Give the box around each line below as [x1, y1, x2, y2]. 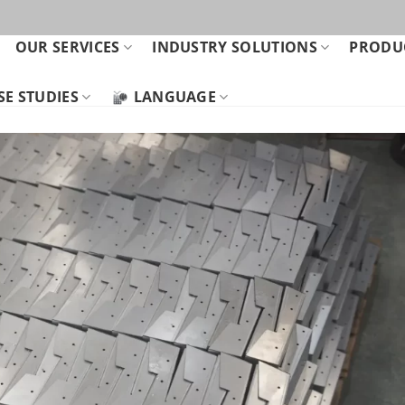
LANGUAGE [133, 87, 217, 107]
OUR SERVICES [14, 37, 120, 57]
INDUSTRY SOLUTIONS [152, 37, 317, 57]
